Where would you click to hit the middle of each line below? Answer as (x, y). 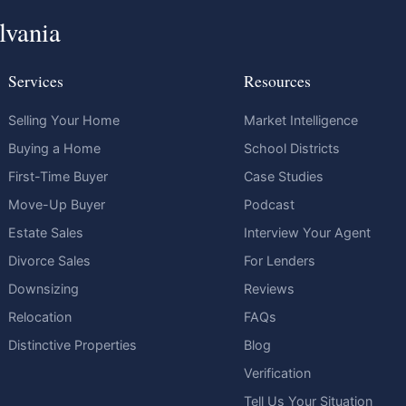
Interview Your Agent (308, 233)
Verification (278, 373)
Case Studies (284, 177)
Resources (278, 81)
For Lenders (280, 261)
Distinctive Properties (73, 345)
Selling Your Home (64, 121)
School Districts (292, 149)
